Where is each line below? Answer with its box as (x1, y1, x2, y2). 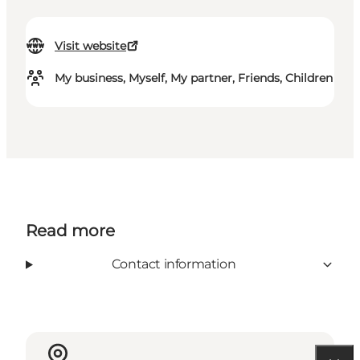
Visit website (55, 39, 126, 54)
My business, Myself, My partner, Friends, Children (55, 71, 333, 86)
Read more (26, 221, 115, 241)
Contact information (111, 256, 236, 272)
